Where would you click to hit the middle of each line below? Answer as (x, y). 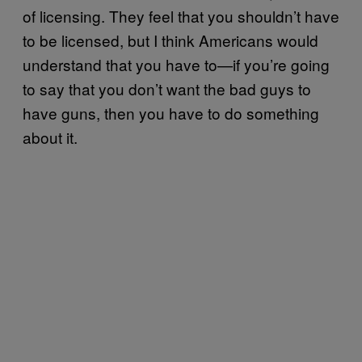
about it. (50, 137)
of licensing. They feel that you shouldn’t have (181, 15)
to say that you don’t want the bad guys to (167, 88)
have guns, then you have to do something (171, 112)
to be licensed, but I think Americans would (170, 40)
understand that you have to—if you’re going (176, 64)
